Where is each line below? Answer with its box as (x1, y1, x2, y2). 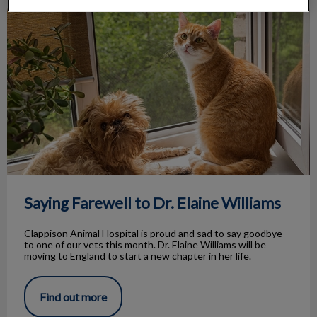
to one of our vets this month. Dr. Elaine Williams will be (24, 238, 266, 251)
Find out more (40, 290, 107, 304)
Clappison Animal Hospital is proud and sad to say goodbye (24, 227, 282, 240)
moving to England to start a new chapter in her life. (24, 250, 251, 263)
